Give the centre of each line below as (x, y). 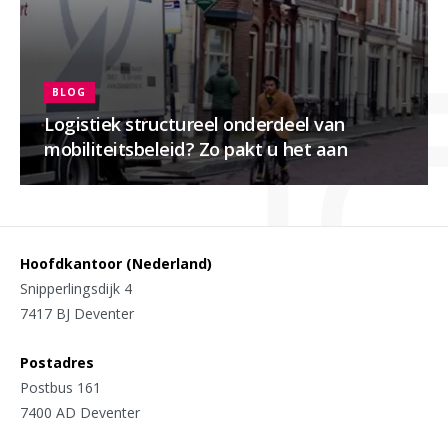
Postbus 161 (60, 387)
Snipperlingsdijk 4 (76, 288)
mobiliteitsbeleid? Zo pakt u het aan (195, 149)
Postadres (57, 362)
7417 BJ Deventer (77, 313)
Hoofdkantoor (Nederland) (116, 263)
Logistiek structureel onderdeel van (194, 124)
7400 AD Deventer (80, 412)
